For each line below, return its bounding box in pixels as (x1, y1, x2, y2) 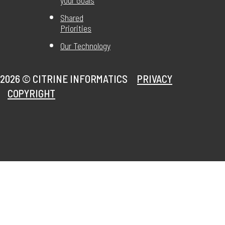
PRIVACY (137, 72, 172, 85)
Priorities (60, 23, 91, 34)
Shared (60, 12, 83, 24)
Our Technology (60, 40, 110, 52)
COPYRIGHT (8, 87, 55, 100)
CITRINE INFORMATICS (33, 72, 128, 85)
